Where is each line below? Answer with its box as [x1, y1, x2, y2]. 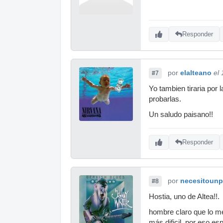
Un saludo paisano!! [149, 110, 213, 118]
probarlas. [149, 95, 181, 103]
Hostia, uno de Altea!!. [149, 192, 220, 201]
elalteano [180, 68, 212, 77]
